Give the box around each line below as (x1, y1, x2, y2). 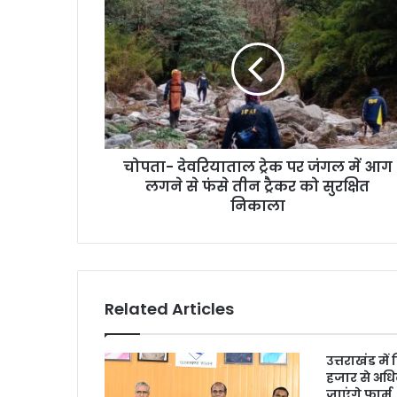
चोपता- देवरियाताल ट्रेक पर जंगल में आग (122, 157, 393, 178)
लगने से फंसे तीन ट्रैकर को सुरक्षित (145, 176, 370, 198)
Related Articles (105, 298, 234, 321)
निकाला (230, 196, 285, 217)
